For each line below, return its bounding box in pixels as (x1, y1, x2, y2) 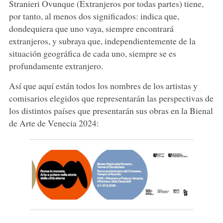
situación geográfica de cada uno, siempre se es (8, 47, 176, 59)
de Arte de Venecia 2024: (8, 116, 99, 129)
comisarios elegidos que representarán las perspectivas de (8, 92, 214, 104)
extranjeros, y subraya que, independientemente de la (8, 34, 196, 47)
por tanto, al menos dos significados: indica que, (8, 9, 179, 22)
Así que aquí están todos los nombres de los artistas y (8, 79, 198, 92)
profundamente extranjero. (8, 59, 103, 72)
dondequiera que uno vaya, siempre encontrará (8, 22, 174, 34)
